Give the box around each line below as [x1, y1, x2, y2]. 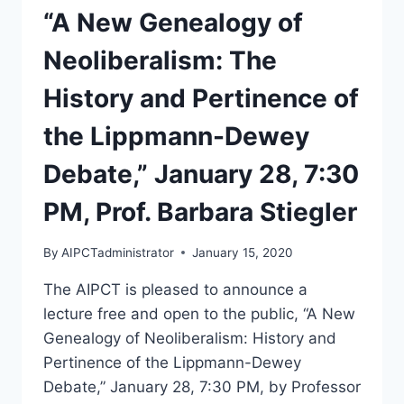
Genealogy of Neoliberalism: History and [43, 328, 336, 347]
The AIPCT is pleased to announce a [43, 280, 308, 298]
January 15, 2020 [192, 244, 294, 260]
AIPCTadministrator [61, 244, 175, 260]
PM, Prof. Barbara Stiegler [43, 197, 357, 228]
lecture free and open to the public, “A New [43, 304, 355, 323]
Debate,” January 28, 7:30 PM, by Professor [43, 377, 361, 396]
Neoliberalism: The [43, 45, 277, 77]
